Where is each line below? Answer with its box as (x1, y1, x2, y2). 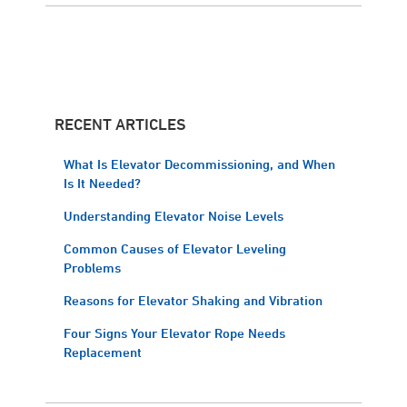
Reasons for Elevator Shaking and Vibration (64, 293, 323, 308)
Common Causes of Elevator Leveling (64, 241, 286, 256)
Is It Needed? (64, 175, 141, 191)
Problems (64, 260, 121, 275)
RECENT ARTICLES (55, 114, 186, 133)
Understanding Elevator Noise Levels (64, 208, 283, 223)
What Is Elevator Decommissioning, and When (64, 156, 335, 172)
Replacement (64, 344, 142, 360)
